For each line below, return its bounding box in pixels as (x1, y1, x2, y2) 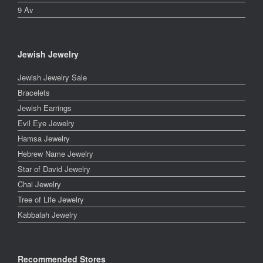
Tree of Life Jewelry (18, 194, 84, 205)
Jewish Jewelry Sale (18, 72, 87, 83)
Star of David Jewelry (18, 163, 90, 174)
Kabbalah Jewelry (18, 209, 77, 220)
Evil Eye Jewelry (18, 117, 75, 129)
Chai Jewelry (18, 178, 61, 190)
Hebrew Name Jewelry (18, 148, 93, 159)
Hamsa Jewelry (18, 133, 70, 144)
